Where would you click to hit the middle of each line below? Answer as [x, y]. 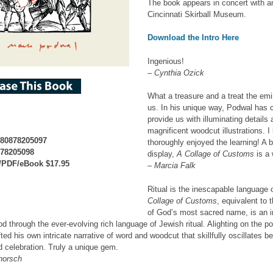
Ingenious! [166, 61]
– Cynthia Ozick [176, 73]
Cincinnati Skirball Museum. [197, 14]
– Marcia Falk [172, 166]
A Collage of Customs [215, 154]
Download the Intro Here [193, 38]
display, [162, 154]
